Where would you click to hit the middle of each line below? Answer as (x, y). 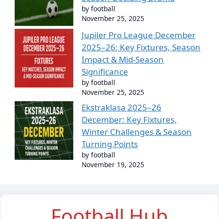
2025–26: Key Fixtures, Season (141, 47)
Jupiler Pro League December (139, 35)
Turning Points (110, 144)
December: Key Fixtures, (129, 120)
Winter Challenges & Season (137, 132)
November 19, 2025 (113, 164)
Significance (105, 71)
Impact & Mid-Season (123, 59)
